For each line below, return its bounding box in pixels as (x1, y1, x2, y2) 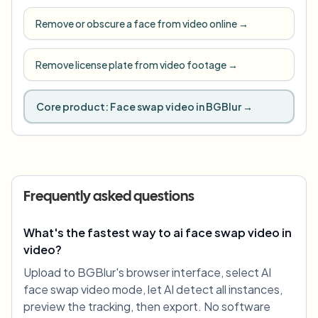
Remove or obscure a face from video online (35, 17, 237, 31)
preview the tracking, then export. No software (23, 299, 270, 314)
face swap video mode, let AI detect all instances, (23, 282, 283, 297)
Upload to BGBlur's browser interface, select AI (23, 265, 271, 280)
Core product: (36, 100, 109, 114)
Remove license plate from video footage (35, 58, 226, 72)
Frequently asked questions (23, 190, 194, 204)
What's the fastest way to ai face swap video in (23, 225, 292, 241)
